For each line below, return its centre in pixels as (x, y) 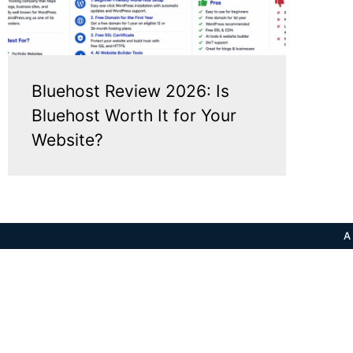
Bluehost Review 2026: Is (130, 91)
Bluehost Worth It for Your (134, 115)
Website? (67, 139)
